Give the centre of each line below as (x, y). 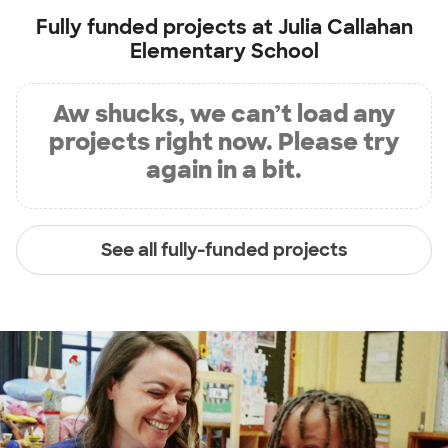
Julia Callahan (345, 27)
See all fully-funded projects (224, 249)
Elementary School (224, 51)
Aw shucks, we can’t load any (224, 114)
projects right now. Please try (224, 142)
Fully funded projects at (156, 27)
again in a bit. (224, 170)
